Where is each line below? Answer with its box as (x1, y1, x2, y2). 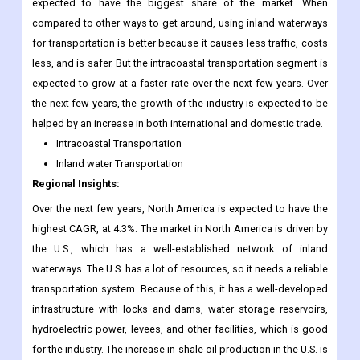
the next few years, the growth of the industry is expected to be (32, 97, 328, 110)
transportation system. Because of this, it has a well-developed (32, 283, 328, 296)
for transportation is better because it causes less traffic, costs (32, 37, 328, 50)
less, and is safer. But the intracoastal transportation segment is (32, 57, 328, 70)
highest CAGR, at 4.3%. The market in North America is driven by (32, 223, 328, 235)
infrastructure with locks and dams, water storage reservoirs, (32, 303, 328, 316)
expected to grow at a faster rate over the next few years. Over (32, 77, 328, 90)
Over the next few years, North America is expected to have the (32, 202, 328, 215)
